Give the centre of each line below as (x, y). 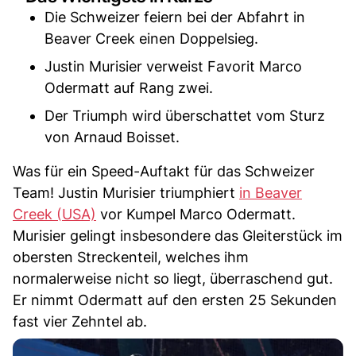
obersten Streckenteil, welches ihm (131, 257)
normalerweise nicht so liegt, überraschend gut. (173, 278)
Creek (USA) (54, 214)
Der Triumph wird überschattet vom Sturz (185, 115)
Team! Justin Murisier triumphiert (126, 192)
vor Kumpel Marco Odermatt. (196, 214)
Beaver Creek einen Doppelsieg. (151, 38)
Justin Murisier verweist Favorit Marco (173, 66)
